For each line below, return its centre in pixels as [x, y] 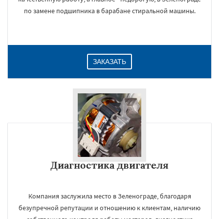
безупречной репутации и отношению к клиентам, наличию [109, 208]
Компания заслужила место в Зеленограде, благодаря [109, 196]
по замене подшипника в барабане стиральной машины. [109, 11]
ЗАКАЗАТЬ [109, 62]
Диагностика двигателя [109, 165]
